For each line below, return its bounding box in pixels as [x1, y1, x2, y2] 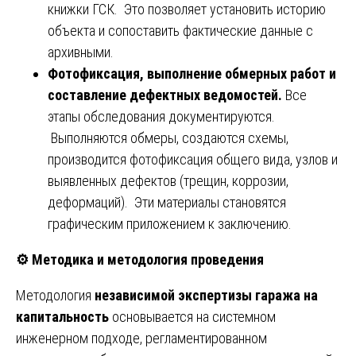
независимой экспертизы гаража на [95, 286, 318, 304]
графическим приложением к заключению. [48, 215, 292, 232]
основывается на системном [109, 308, 276, 325]
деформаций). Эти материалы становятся [48, 193, 286, 211]
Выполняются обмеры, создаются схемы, [48, 129, 288, 146]
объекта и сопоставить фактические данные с [48, 21, 313, 39]
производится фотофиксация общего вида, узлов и [48, 150, 338, 168]
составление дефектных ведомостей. [48, 86, 285, 103]
